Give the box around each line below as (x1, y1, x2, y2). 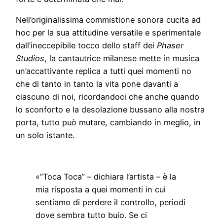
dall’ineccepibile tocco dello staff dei (16, 40, 157, 50)
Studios (16, 53, 44, 63)
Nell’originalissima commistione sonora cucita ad (16, 14, 201, 25)
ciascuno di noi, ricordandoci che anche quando (16, 91, 199, 102)
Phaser (157, 40, 184, 50)
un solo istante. (16, 130, 74, 140)
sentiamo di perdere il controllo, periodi (36, 197, 185, 208)
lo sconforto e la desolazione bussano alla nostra (16, 104, 205, 114)
